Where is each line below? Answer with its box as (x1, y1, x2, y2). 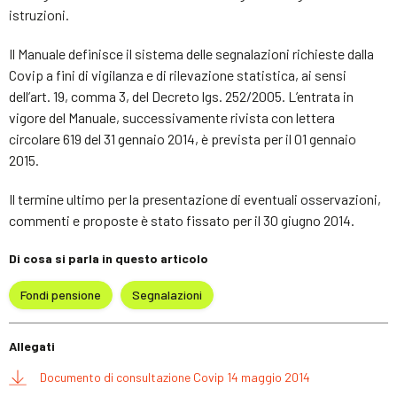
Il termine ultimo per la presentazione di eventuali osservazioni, (9, 191, 381, 207)
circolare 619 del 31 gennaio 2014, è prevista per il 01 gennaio (9, 130, 356, 147)
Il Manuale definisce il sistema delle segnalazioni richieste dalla (9, 45, 374, 62)
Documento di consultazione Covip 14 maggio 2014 (40, 370, 310, 385)
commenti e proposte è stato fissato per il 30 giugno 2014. (9, 212, 354, 229)
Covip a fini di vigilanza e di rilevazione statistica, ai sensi (9, 66, 346, 83)
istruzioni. (9, 6, 69, 23)
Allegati (9, 339, 55, 354)
